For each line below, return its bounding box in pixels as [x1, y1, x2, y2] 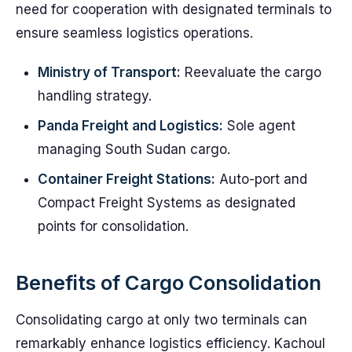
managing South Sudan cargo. [38, 141, 230, 157]
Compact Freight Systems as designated [38, 195, 295, 211]
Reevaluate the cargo [181, 64, 321, 80]
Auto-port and [215, 171, 307, 187]
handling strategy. [38, 88, 152, 104]
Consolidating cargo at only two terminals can [16, 312, 307, 328]
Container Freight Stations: [38, 171, 215, 187]
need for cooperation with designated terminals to [16, 2, 332, 17]
